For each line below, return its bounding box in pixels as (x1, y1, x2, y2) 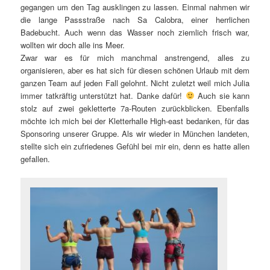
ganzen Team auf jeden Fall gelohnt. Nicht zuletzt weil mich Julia (20, 77, 250, 89)
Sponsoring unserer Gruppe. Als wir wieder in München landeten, (20, 127, 250, 139)
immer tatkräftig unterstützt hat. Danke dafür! (20, 89, 186, 101)
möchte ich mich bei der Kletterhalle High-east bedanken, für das (20, 115, 250, 127)
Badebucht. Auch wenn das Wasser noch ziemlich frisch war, (20, 26, 250, 38)
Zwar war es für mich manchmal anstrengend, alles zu (20, 51, 250, 63)
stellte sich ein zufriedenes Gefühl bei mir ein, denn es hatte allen (20, 140, 250, 152)
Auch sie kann (194, 89, 250, 101)
